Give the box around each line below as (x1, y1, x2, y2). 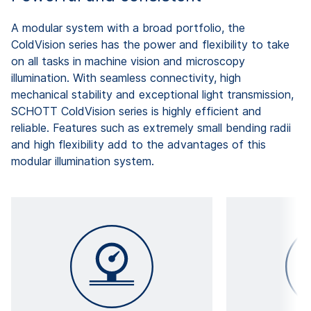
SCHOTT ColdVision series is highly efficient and (11, 104, 262, 119)
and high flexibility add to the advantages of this (11, 137, 266, 152)
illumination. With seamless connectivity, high (11, 71, 241, 85)
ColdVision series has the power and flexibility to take (11, 37, 289, 52)
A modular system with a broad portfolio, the (11, 21, 245, 35)
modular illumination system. (11, 154, 154, 169)
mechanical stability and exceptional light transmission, (11, 87, 294, 102)
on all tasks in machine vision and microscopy (11, 54, 245, 69)
